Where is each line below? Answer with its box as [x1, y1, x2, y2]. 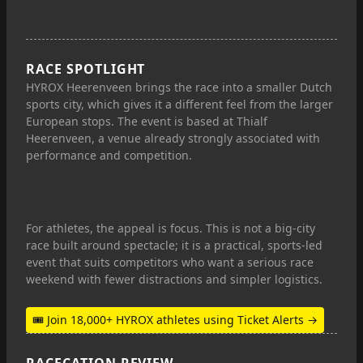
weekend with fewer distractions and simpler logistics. [26, 271, 322, 287]
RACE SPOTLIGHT [26, 60, 146, 78]
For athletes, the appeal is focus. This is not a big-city [26, 220, 315, 236]
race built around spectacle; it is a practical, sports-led [26, 237, 322, 253]
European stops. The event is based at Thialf [26, 113, 267, 129]
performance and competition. [26, 147, 192, 163]
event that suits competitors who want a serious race [26, 254, 314, 270]
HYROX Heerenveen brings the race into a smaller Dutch [26, 79, 332, 95]
